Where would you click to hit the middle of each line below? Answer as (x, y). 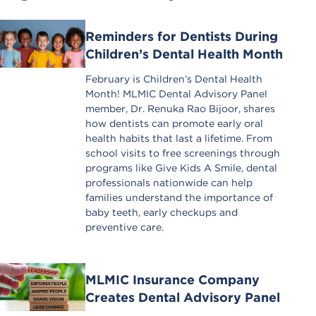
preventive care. (124, 227)
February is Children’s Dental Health (174, 79)
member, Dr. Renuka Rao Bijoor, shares (180, 108)
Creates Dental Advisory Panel (182, 298)
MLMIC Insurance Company (172, 280)
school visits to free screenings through (182, 153)
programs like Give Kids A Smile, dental (181, 168)
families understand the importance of (179, 197)
